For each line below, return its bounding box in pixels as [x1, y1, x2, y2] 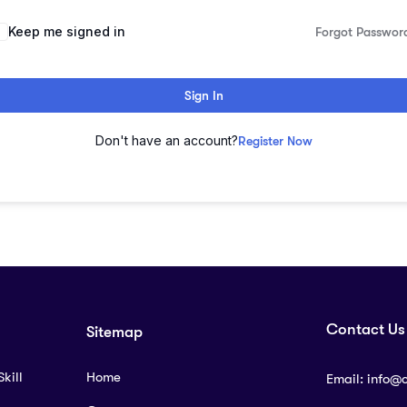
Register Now [237, 134, 313, 149]
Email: [326, 371, 367, 388]
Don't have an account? [94, 133, 238, 149]
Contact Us [326, 321, 405, 339]
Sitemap [86, 323, 143, 342]
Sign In [184, 88, 223, 104]
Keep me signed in [8, 24, 125, 40]
